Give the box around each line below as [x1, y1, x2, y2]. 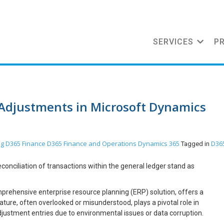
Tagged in [181, 140, 211, 147]
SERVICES [153, 37, 193, 46]
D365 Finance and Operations [47, 139, 136, 148]
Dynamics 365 [138, 139, 179, 148]
